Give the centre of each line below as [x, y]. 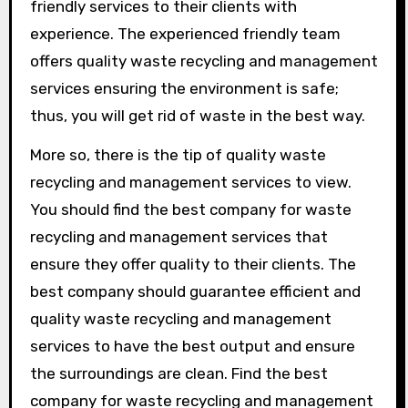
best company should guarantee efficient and [195, 291]
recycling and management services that [178, 237]
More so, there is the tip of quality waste [178, 155]
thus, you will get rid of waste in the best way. [197, 116]
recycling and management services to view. [190, 182]
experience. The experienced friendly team [185, 34]
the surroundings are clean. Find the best [178, 373]
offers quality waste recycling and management [204, 61]
